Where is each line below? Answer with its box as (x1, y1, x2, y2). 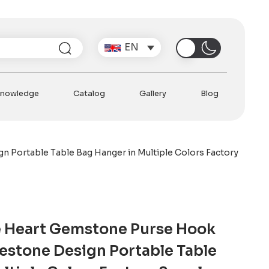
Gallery (139, 88, 167, 98)
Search (69, 35, 103, 48)
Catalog (73, 88, 106, 98)
